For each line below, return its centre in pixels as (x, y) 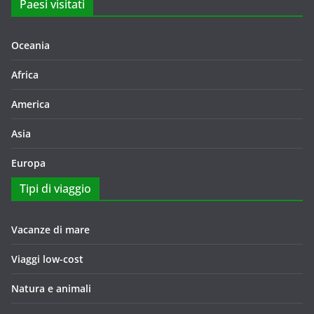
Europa (28, 163)
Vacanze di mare (50, 230)
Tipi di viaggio (55, 189)
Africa (25, 75)
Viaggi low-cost (47, 259)
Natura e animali (51, 288)
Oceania (30, 45)
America (30, 104)
